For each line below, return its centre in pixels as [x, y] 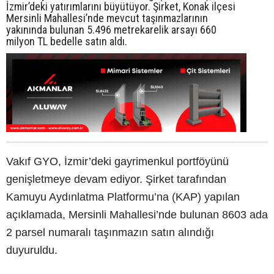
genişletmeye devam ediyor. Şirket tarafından [116, 179]
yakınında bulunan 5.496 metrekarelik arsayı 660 [111, 29]
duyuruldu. [32, 250]
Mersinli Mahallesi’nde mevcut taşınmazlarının [107, 18]
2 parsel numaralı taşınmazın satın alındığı [110, 232]
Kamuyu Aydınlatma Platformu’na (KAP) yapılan [123, 197]
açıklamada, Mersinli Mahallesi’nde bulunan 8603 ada [137, 215]
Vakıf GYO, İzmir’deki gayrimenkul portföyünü [117, 161]
